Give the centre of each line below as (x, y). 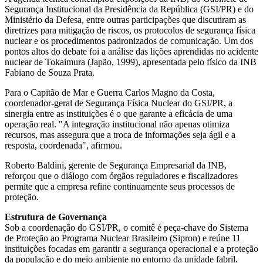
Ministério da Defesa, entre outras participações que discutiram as (125, 19)
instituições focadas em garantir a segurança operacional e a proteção (131, 248)
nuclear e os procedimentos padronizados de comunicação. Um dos (129, 41)
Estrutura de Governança (56, 217)
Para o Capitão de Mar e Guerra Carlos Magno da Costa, (110, 92)
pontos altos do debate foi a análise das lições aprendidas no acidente (131, 51)
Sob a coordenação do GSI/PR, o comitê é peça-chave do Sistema (127, 227)
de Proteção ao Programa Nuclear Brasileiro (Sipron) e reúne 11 (123, 238)
